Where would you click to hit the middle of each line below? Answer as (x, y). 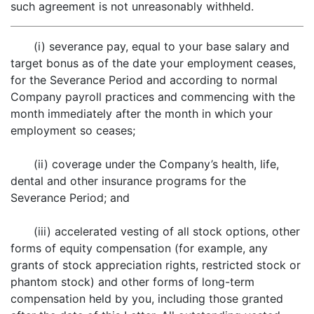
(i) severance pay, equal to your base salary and (162, 46)
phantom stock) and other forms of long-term (132, 282)
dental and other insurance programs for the (128, 181)
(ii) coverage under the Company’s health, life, (157, 164)
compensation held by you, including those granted (147, 299)
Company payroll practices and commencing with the (153, 97)
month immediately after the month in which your (142, 114)
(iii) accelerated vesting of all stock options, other (167, 231)
